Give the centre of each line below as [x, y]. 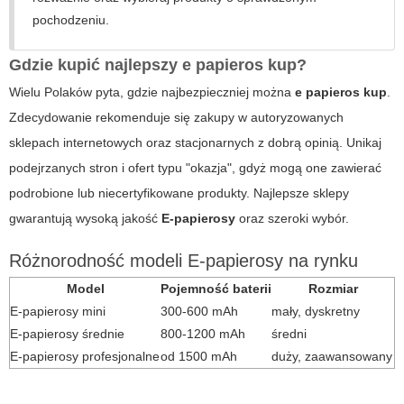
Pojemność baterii [216, 289]
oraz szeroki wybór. [292, 219]
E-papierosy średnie [67, 334]
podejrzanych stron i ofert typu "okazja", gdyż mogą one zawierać [195, 168]
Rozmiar [333, 289]
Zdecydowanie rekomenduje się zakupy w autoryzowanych [176, 118]
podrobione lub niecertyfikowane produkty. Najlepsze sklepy [179, 193]
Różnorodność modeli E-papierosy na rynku [184, 261]
